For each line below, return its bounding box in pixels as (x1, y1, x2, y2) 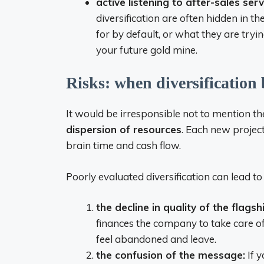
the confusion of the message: (96, 249, 245, 261)
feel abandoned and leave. (96, 233, 216, 245)
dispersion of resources (66, 123, 181, 136)
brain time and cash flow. (66, 139, 181, 151)
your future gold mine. (96, 43, 197, 56)
